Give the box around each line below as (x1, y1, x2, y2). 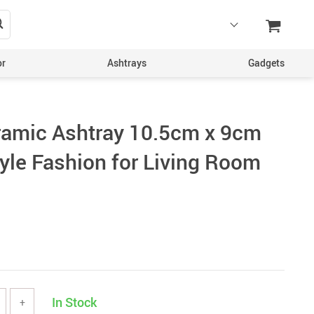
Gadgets (248, 56, 285, 69)
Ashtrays (107, 56, 146, 69)
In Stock (52, 294, 97, 310)
